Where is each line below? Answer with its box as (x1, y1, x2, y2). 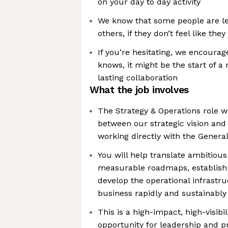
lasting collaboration (98, 73, 178, 82)
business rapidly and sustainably (98, 188, 226, 198)
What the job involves (90, 84, 189, 96)
